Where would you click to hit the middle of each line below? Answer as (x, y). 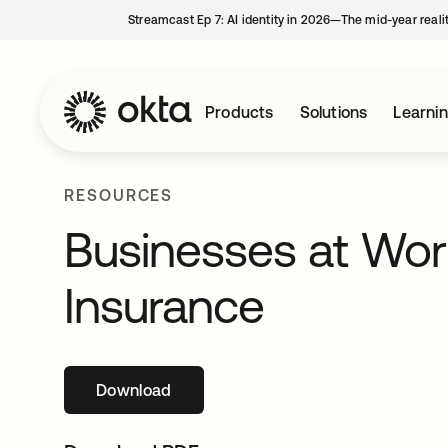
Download (134, 390)
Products (239, 112)
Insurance (164, 305)
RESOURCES (119, 195)
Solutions (333, 112)
